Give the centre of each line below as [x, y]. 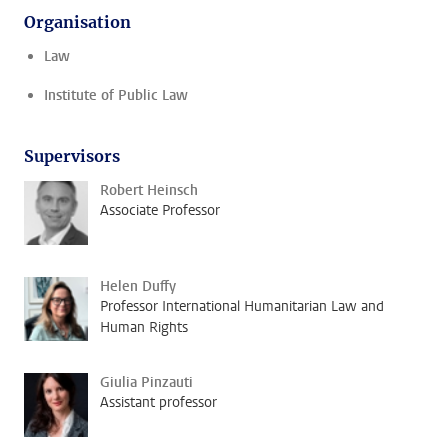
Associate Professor [160, 210]
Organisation [77, 22]
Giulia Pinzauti [146, 382]
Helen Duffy [138, 286]
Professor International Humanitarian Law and [242, 306]
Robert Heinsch [149, 190]
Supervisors [72, 156]
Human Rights [144, 327]
